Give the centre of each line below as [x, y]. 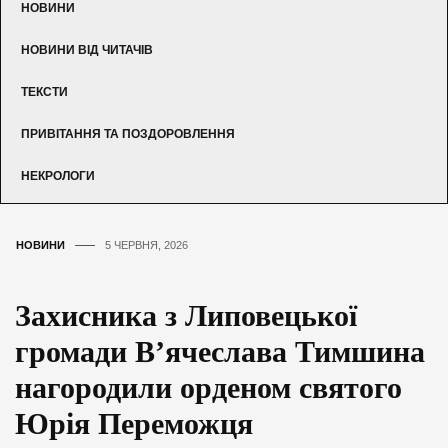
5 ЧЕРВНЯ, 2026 [146, 244]
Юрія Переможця [134, 423]
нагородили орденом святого [208, 387]
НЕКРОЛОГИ [58, 175]
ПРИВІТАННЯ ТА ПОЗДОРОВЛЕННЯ [128, 133]
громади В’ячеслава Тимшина [220, 351]
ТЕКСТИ [44, 91]
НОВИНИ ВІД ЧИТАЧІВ [87, 49]
